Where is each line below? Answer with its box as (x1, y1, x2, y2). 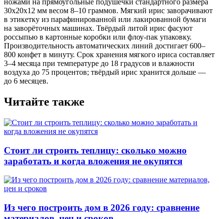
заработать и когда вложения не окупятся (4, 155, 182, 166)
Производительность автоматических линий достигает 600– (4, 42, 205, 50)
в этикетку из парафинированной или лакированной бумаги (4, 15, 206, 24)
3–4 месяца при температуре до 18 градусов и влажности (4, 59, 195, 68)
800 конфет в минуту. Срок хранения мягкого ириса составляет (4, 50, 215, 59)
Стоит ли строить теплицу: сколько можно (4, 145, 187, 155)
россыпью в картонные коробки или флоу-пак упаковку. (4, 33, 192, 42)
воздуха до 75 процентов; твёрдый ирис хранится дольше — (4, 68, 206, 77)
